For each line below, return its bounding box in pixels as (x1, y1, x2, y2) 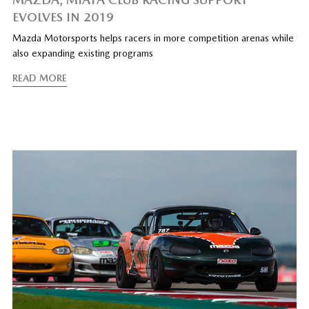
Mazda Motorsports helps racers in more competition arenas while (12, 32, 294, 43)
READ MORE (12, 72, 67, 83)
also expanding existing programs (12, 47, 153, 59)
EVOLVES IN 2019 (12, 9, 114, 24)
